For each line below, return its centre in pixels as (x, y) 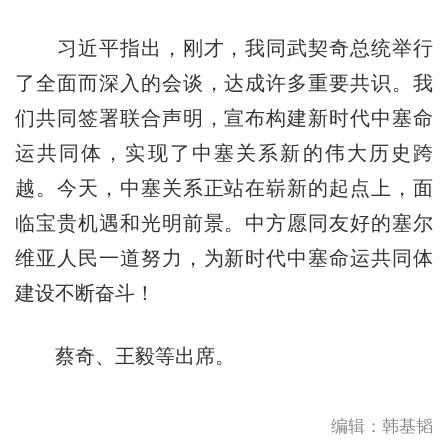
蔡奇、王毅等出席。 (124, 355)
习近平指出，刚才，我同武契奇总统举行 (224, 47)
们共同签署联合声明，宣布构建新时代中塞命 (224, 117)
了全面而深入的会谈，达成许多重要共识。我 (224, 82)
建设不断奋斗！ (84, 292)
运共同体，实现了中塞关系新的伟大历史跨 (224, 152)
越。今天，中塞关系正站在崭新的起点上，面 (224, 187)
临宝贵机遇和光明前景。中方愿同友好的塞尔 (224, 222)
